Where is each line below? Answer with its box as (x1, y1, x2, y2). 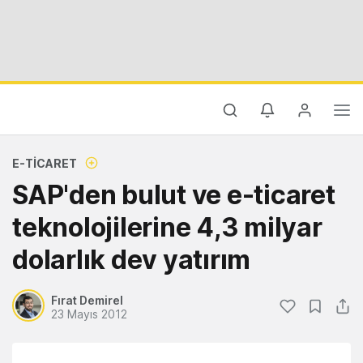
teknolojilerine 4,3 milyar (12, 211, 322, 243)
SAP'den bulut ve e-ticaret (12, 179, 335, 211)
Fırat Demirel (51, 293, 123, 307)
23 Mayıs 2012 (51, 307, 127, 321)
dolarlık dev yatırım (12, 244, 250, 275)
